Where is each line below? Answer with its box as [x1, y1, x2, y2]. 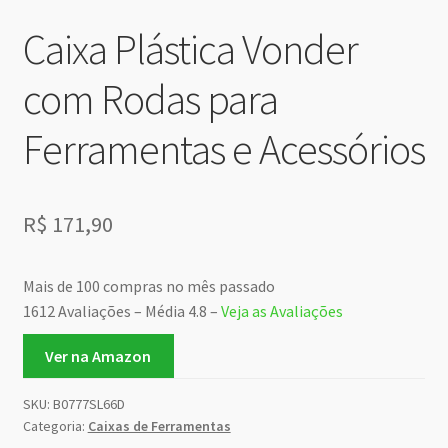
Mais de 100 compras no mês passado [22, 275, 275, 296]
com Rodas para [22, 72, 278, 125]
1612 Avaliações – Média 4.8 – [22, 300, 221, 321]
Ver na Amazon [45, 345, 152, 366]
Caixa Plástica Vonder [22, 22, 358, 75]
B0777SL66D [52, 395, 125, 414]
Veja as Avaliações [220, 300, 343, 321]
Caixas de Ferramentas [87, 417, 231, 436]
